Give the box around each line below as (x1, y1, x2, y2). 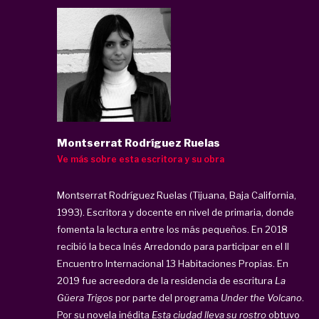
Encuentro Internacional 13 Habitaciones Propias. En (57, 257, 288, 269)
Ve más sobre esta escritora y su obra (57, 153, 224, 164)
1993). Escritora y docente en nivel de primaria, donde (57, 206, 294, 218)
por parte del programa (113, 291, 221, 303)
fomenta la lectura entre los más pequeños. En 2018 (57, 223, 288, 235)
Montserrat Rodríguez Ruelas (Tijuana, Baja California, (57, 189, 296, 201)
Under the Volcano (221, 291, 302, 303)
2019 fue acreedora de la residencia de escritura (57, 274, 275, 286)
